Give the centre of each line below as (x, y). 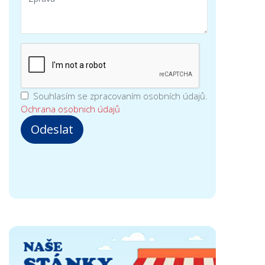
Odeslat (52, 129)
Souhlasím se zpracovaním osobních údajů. (119, 96)
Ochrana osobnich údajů (70, 109)
